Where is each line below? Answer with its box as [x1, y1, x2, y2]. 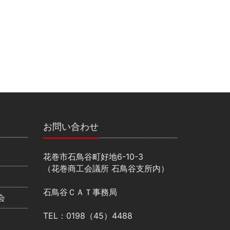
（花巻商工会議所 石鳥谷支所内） [43, 163, 169, 174]
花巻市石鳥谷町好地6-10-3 [43, 151, 143, 162]
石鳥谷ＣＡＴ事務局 [43, 187, 117, 198]
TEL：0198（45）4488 [43, 210, 132, 221]
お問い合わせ [43, 121, 99, 132]
